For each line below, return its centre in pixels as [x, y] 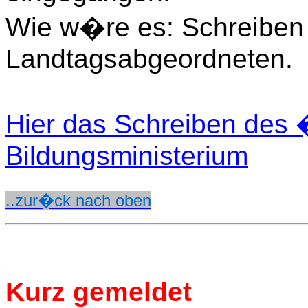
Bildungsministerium [127, 156]
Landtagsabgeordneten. [149, 59]
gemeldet [129, 292]
